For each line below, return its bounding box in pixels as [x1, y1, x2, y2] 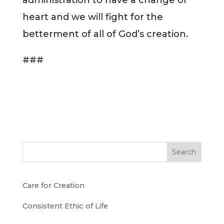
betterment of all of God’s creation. [22, 28, 188, 39]
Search [172, 147, 196, 156]
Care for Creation [22, 180, 84, 190]
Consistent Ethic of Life [22, 201, 108, 211]
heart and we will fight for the [22, 11, 163, 22]
